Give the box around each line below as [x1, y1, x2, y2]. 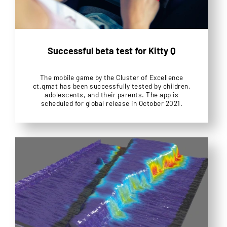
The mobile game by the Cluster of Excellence [40, 73, 183, 82]
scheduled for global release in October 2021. [41, 99, 183, 108]
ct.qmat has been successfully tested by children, [32, 82, 191, 91]
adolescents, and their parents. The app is [45, 90, 179, 99]
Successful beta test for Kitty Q [47, 45, 176, 57]
